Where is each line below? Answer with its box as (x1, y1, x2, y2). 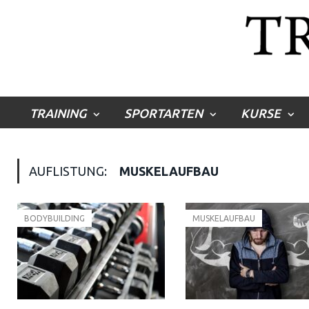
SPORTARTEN (124, 106, 203, 120)
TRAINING (30, 106, 86, 120)
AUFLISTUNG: (29, 164, 110, 178)
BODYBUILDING (24, 214, 85, 223)
